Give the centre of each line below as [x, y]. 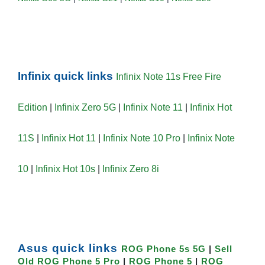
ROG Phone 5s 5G [164, 249]
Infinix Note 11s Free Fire [169, 77]
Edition [33, 108]
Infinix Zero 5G [85, 108]
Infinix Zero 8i [131, 169]
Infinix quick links [67, 76]
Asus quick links [70, 248]
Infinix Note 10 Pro [142, 138]
